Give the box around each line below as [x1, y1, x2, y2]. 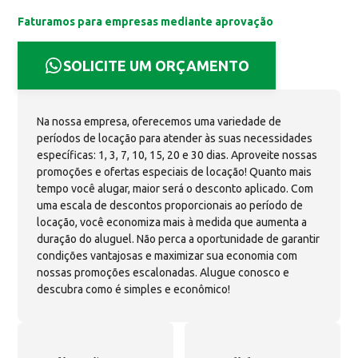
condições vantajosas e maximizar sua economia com [37, 249, 298, 262]
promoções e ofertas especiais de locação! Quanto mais [37, 165, 312, 178]
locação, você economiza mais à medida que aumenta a [37, 216, 308, 229]
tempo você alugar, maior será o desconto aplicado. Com [37, 182, 314, 195]
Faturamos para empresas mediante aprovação [18, 15, 274, 28]
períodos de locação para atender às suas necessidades [37, 132, 313, 145]
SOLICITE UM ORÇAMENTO [63, 57, 250, 74]
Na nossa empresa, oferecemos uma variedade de [37, 115, 282, 128]
